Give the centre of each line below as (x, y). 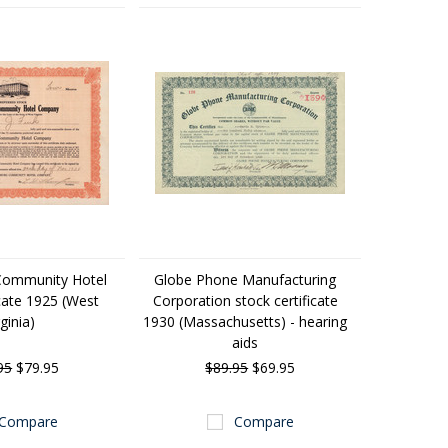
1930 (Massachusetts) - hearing (245, 321)
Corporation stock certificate (245, 300)
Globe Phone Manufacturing (245, 279)
